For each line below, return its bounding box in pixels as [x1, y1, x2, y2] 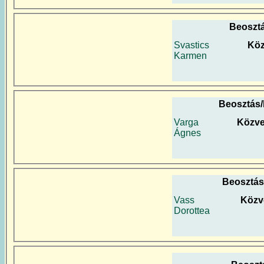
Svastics [174, 39, 209, 50]
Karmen [174, 50, 207, 61]
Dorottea [174, 206, 210, 216]
